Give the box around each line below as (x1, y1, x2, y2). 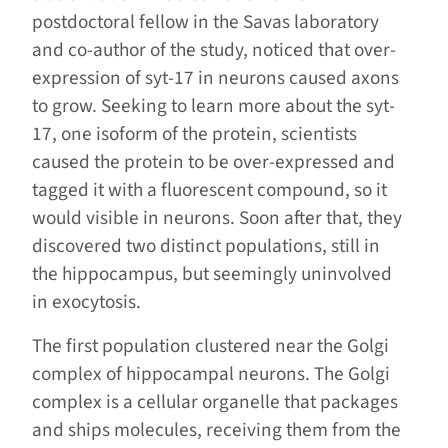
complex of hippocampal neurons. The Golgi (32, 360, 390, 389)
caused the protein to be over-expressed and (32, 148, 395, 177)
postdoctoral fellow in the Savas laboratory (32, 8, 379, 37)
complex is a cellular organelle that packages (32, 388, 398, 417)
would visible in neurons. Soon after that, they (32, 204, 402, 233)
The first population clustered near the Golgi (32, 332, 389, 361)
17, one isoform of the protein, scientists (32, 120, 357, 149)
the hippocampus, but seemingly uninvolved (32, 260, 392, 289)
